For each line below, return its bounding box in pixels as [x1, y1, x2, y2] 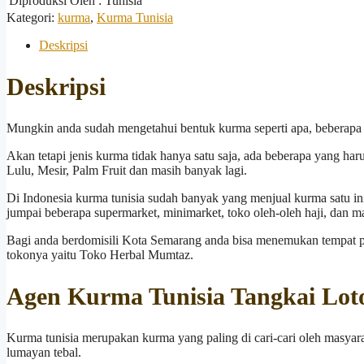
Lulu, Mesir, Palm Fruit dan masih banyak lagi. [6, 163, 247, 178]
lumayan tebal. [6, 344, 81, 359]
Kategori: [6, 11, 58, 25]
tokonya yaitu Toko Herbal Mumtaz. [6, 248, 193, 262]
